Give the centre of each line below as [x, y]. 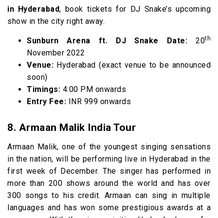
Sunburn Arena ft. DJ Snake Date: [107, 41]
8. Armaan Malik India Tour [72, 127]
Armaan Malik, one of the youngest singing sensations [109, 147]
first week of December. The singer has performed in [109, 171]
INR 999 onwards [99, 101]
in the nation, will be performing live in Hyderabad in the [109, 159]
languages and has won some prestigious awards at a [109, 208]
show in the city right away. [56, 21]
